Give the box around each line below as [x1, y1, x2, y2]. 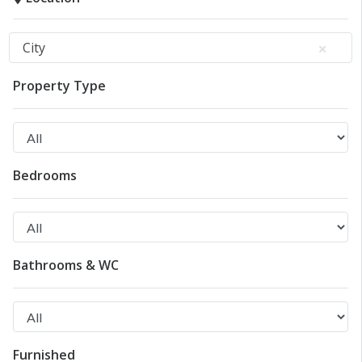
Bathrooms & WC [13, 256, 119, 275]
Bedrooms [13, 166, 77, 185]
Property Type [13, 77, 106, 95]
